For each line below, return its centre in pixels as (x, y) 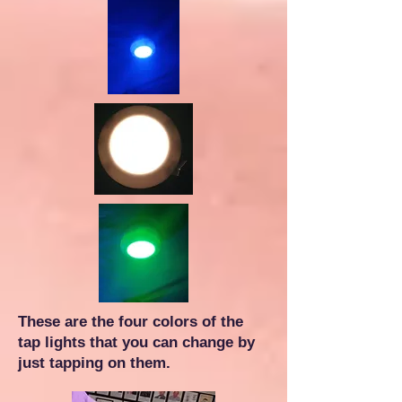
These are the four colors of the (131, 322)
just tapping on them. (94, 363)
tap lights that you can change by (136, 342)
